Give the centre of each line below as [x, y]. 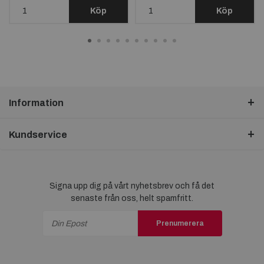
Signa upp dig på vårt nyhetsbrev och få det [132, 186]
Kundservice [38, 135]
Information [36, 103]
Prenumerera [180, 223]
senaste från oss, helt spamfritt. [132, 199]
